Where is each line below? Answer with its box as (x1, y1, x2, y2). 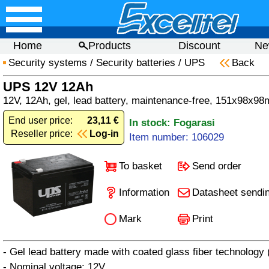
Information (119, 187, 169, 198)
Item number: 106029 (129, 131, 224, 143)
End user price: (8, 115, 73, 125)
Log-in (89, 128, 119, 139)
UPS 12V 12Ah (3, 79, 93, 94)
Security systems (8, 57, 87, 68)
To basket (119, 160, 162, 172)
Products (88, 40, 131, 52)
